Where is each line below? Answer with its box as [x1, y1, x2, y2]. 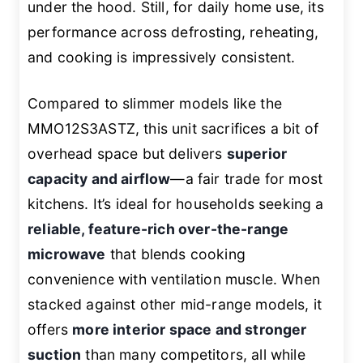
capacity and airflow [28, 169, 171, 187]
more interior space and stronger [72, 320, 307, 338]
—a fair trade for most [170, 169, 323, 187]
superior [226, 144, 288, 162]
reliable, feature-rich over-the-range [28, 220, 289, 237]
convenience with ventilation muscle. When [28, 270, 320, 288]
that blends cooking [105, 245, 246, 263]
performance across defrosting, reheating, [28, 23, 318, 41]
